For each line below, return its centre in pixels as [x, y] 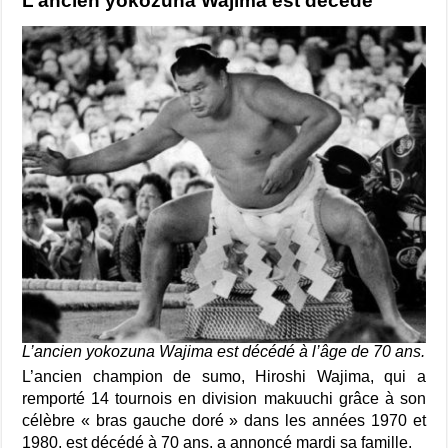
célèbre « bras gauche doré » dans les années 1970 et [224, 420]
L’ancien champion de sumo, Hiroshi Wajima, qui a [224, 376]
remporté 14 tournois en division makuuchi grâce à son [224, 398]
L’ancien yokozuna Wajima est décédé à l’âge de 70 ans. [224, 351]
